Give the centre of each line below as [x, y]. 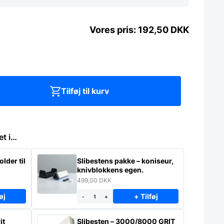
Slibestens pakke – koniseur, [107, 161]
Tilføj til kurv [85, 91]
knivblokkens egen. [110, 170]
